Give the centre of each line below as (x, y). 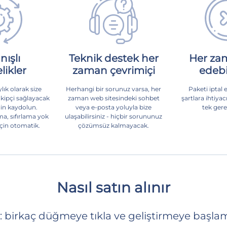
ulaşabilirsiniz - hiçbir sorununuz (113, 116)
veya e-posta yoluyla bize (113, 107)
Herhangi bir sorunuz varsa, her (113, 89)
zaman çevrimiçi (113, 70)
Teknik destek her (113, 58)
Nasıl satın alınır (113, 187)
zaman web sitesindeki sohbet (113, 98)
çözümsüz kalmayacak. (113, 125)
